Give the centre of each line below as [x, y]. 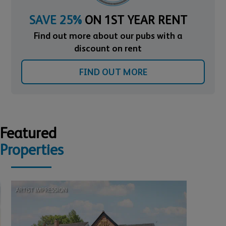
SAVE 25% [55, 20]
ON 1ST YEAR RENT [134, 20]
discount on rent [108, 48]
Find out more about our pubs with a [108, 36]
